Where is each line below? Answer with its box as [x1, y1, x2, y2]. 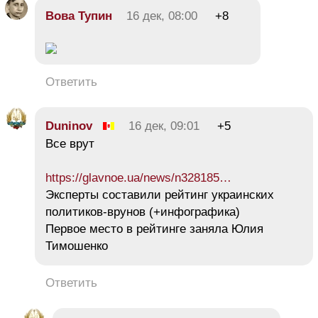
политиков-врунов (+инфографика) [45, 205, 240, 219]
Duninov [45, 119, 92, 133]
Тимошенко [45, 239, 108, 253]
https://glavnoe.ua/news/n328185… [45, 171, 231, 185]
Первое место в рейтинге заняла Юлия [45, 222, 263, 236]
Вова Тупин [45, 9, 112, 23]
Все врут [45, 137, 94, 151]
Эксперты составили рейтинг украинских [45, 188, 274, 202]
